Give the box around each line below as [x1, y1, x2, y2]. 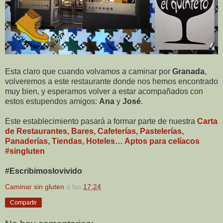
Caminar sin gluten [5, 183, 64, 191]
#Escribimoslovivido [5, 167, 82, 176]
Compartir [10, 199, 37, 207]
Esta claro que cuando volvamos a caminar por [5, 67, 172, 76]
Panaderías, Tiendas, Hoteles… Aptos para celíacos [5, 137, 200, 146]
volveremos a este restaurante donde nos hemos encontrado [5, 77, 218, 86]
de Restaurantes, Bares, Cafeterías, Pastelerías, [5, 127, 184, 136]
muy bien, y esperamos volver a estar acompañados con [5, 87, 203, 96]
